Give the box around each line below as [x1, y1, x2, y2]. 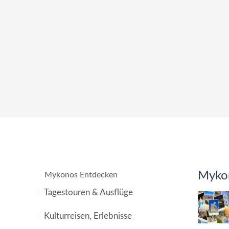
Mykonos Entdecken [44, 171, 118, 179]
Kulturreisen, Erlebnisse [44, 212, 132, 220]
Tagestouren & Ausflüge [44, 188, 133, 197]
